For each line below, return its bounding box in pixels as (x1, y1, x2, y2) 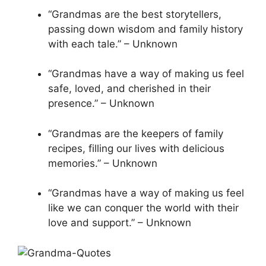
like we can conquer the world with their (48, 202, 239, 214)
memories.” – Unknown (48, 157, 157, 169)
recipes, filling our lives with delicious (48, 142, 224, 154)
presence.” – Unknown (48, 97, 154, 110)
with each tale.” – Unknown (48, 37, 178, 50)
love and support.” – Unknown (48, 217, 191, 229)
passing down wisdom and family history (48, 23, 243, 35)
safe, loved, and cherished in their (48, 83, 211, 95)
